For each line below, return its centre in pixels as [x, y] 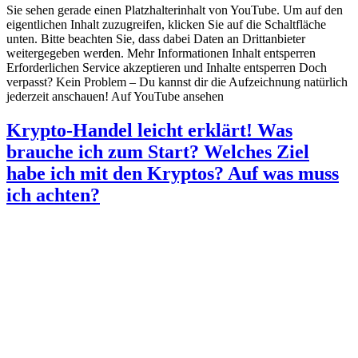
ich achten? [53, 195]
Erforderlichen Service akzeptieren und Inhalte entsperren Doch [167, 67]
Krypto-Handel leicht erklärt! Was [149, 130]
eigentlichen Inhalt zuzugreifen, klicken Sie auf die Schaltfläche [166, 24]
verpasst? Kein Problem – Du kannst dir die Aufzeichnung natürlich [177, 82]
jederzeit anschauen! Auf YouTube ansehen [115, 96]
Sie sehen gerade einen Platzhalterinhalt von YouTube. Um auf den [175, 10]
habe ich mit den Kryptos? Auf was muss [173, 173]
